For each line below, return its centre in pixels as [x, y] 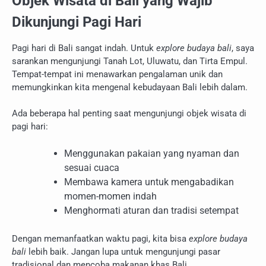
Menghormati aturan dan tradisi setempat [151, 210]
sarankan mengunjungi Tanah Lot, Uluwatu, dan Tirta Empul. [130, 61]
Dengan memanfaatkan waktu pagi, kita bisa [100, 238]
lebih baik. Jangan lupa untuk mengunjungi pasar [123, 251]
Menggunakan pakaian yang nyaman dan [152, 153]
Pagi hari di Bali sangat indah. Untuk [84, 48]
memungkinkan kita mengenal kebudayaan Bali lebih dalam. [130, 87]
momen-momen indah [110, 196]
